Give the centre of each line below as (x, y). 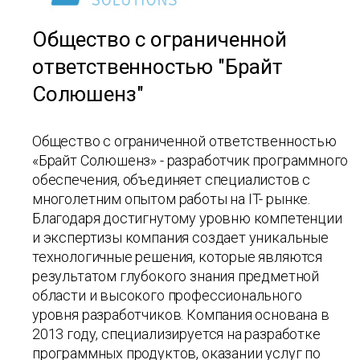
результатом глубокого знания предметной (176, 276)
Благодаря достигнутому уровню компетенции (187, 218)
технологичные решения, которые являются (177, 257)
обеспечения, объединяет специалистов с (172, 180)
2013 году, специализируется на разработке (176, 334)
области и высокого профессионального (167, 295)
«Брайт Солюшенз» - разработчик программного (190, 160)
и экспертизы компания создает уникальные (180, 237)
